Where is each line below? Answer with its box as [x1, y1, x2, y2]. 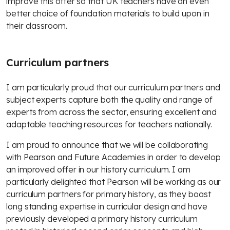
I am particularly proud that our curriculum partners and [6, 82, 220, 92]
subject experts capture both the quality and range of [6, 94, 213, 105]
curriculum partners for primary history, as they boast [6, 189, 211, 199]
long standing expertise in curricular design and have [6, 201, 207, 212]
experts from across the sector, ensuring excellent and [6, 107, 217, 117]
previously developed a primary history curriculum [6, 214, 198, 224]
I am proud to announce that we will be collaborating [6, 140, 208, 150]
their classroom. [6, 21, 67, 31]
